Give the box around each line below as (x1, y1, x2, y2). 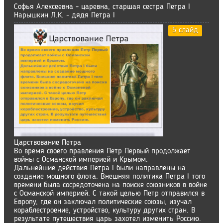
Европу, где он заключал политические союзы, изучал (14, 198, 192, 206)
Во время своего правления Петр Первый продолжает (14, 147, 191, 155)
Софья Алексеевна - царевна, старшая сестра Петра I (14, 3, 190, 11)
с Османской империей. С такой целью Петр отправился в (14, 190, 205, 198)
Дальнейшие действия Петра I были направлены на (14, 164, 186, 172)
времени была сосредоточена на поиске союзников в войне (14, 181, 207, 189)
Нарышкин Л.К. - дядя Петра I (14, 11, 115, 19)
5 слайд (172, 26, 198, 34)
